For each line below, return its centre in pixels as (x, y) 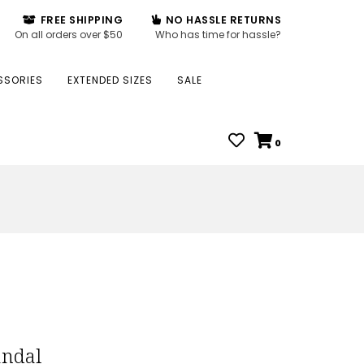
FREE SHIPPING (80, 20)
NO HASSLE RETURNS (222, 20)
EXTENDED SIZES (110, 80)
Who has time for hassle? (218, 35)
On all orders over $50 (69, 35)
